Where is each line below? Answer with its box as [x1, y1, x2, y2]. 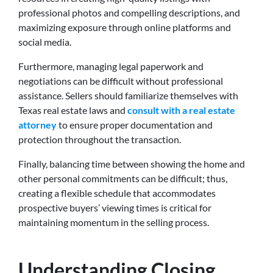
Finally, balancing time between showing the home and [18, 157, 245, 169]
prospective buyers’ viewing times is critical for [18, 201, 211, 213]
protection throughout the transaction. [18, 133, 181, 145]
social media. [18, 35, 71, 48]
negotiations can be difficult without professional [18, 74, 223, 87]
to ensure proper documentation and [57, 118, 213, 130]
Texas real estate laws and [18, 104, 127, 116]
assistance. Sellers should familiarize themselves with [18, 89, 238, 101]
